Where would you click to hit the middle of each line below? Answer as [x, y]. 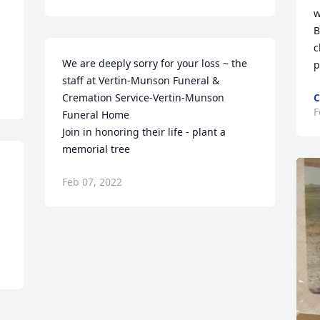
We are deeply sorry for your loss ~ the [155, 63]
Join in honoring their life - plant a [144, 132]
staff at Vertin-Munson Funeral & [141, 80]
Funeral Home [96, 115]
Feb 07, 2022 [92, 182]
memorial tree [96, 149]
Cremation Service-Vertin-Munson [144, 97]
